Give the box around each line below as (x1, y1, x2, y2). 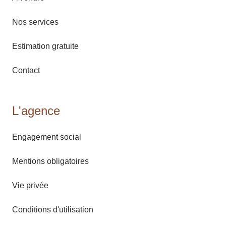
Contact (12, 66, 40, 75)
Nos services (12, 17, 59, 26)
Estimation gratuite (12, 41, 79, 50)
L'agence (12, 103, 60, 118)
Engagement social (12, 132, 81, 141)
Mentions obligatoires (12, 156, 89, 165)
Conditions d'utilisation (12, 205, 93, 214)
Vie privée (12, 181, 48, 190)
